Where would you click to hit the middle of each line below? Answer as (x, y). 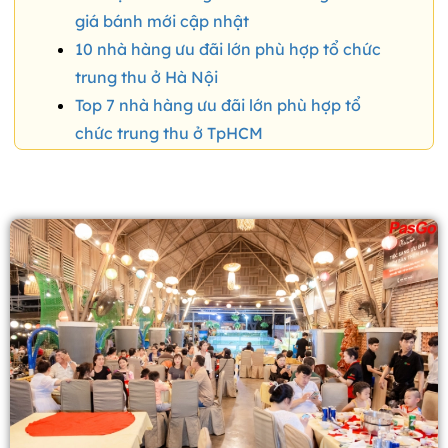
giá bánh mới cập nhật (162, 21)
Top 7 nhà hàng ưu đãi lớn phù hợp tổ (218, 105)
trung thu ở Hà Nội (146, 77)
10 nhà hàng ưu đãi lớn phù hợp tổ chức (228, 49)
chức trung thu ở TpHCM (169, 133)
